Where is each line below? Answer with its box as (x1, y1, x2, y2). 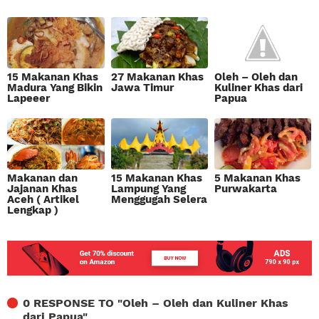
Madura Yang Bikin (7, 81, 103, 95)
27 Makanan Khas (110, 70, 204, 84)
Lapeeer (7, 92, 51, 105)
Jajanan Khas (7, 182, 78, 195)
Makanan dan (7, 171, 78, 184)
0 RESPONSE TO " (23, 296, 122, 310)
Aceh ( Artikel (7, 192, 80, 206)
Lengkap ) (7, 203, 59, 216)
